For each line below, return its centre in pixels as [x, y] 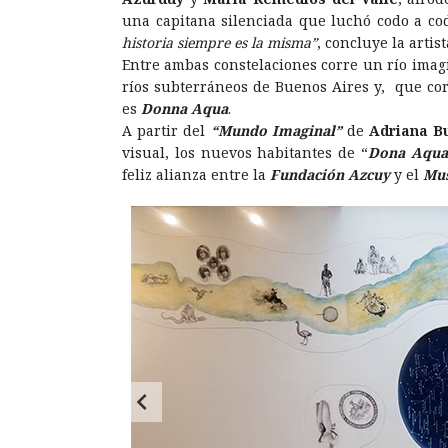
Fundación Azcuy [328, 174]
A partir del [166, 130]
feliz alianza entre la [194, 174]
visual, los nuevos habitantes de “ [245, 152]
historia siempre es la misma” [219, 42]
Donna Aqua [182, 108]
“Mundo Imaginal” [276, 130]
